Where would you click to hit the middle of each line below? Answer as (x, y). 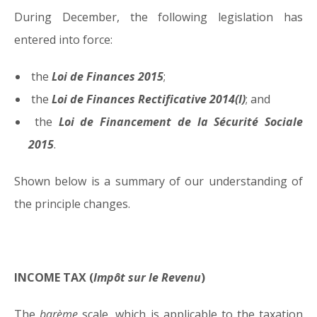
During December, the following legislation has (158, 17)
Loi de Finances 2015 (108, 76)
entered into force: (63, 40)
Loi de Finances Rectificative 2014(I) (149, 99)
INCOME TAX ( (54, 277)
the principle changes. (72, 204)
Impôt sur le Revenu (147, 277)
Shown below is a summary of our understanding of (158, 181)
